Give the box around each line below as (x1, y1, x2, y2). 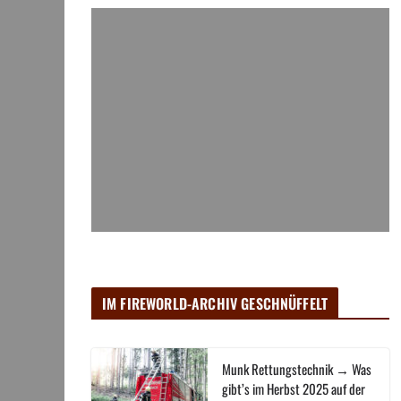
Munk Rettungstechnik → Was (222, 359, 371, 380)
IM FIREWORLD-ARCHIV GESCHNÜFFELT (102, 293, 328, 315)
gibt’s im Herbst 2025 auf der (222, 379, 365, 399)
